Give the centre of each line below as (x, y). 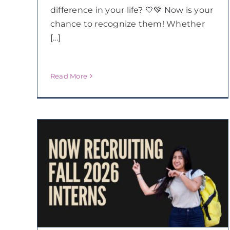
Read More (69, 76)
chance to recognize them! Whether (127, 24)
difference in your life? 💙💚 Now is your (132, 10)
